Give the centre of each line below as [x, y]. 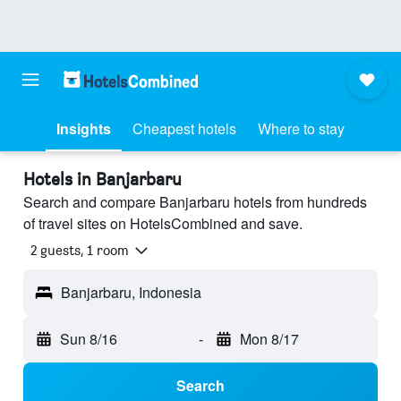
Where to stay [301, 128]
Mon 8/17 [269, 339]
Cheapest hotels [184, 128]
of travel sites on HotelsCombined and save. [163, 223]
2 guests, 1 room [80, 251]
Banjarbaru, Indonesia [131, 293]
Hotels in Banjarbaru [102, 179]
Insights [84, 128]
